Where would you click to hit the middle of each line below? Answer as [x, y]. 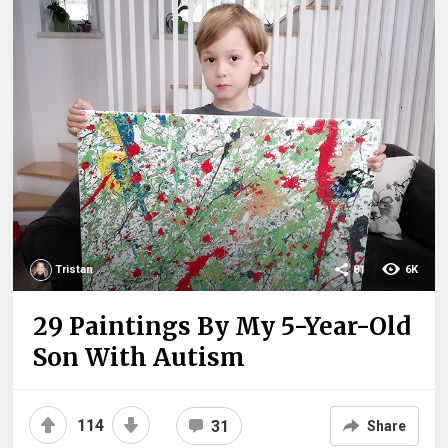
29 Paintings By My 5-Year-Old [222, 327]
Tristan [74, 270]
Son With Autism [139, 358]
